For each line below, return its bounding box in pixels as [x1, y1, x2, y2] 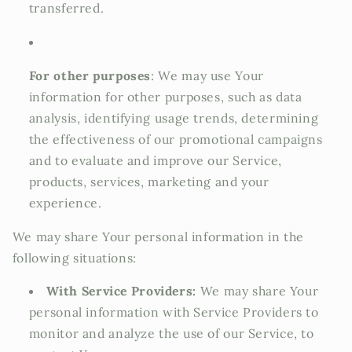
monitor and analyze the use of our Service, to [28, 325, 314, 342]
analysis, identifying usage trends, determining [28, 109, 319, 126]
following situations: [12, 249, 137, 266]
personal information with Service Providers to [28, 304, 319, 321]
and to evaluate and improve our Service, [28, 152, 282, 168]
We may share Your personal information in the [12, 228, 305, 244]
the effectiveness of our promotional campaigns [28, 130, 323, 147]
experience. [28, 194, 102, 211]
